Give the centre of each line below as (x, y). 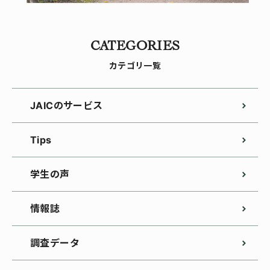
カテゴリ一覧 (135, 66)
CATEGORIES (135, 46)
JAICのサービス (67, 106)
